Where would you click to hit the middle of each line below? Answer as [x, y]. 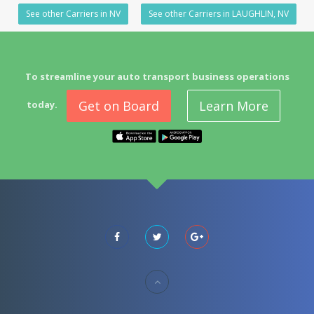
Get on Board [119, 106]
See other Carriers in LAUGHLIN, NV [218, 14]
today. [42, 105]
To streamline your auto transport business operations [157, 76]
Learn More [234, 106]
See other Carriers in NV [73, 14]
